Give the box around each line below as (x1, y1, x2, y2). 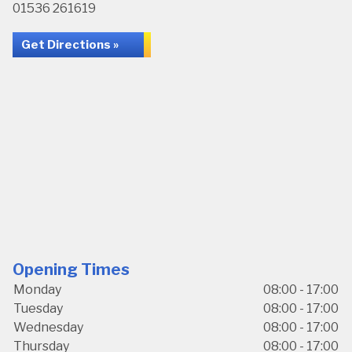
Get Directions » (21, 38, 119, 52)
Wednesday (13, 320, 83, 335)
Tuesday (13, 301, 63, 316)
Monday (13, 282, 61, 297)
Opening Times (13, 260, 130, 279)
